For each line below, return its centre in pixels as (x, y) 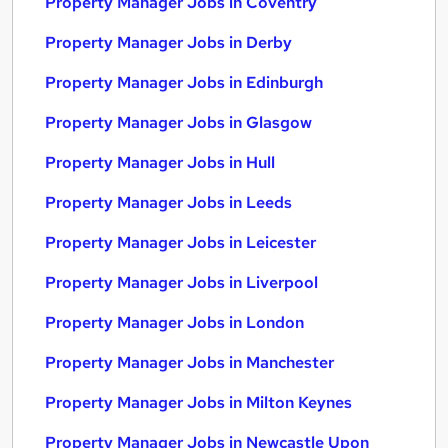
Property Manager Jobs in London (174, 322)
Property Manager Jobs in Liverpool (181, 282)
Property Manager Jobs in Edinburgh (184, 82)
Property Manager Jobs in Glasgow (178, 122)
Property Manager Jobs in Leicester (180, 242)
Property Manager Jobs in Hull (160, 162)
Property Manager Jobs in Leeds (168, 202)
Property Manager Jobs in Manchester (189, 362)
